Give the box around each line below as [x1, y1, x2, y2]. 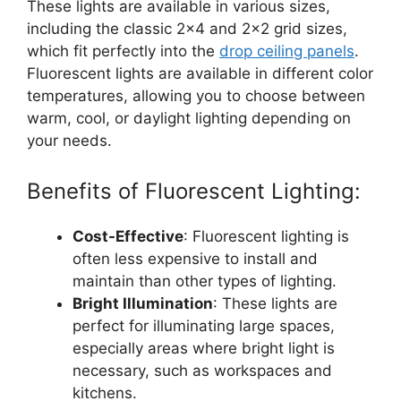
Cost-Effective [73, 226, 183, 245]
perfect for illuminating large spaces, [73, 316, 335, 335]
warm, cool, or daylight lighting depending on [27, 109, 351, 128]
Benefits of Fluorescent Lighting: [27, 177, 361, 204]
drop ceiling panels [219, 42, 354, 61]
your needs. [27, 132, 112, 150]
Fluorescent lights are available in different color [27, 64, 373, 83]
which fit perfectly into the [27, 42, 219, 61]
